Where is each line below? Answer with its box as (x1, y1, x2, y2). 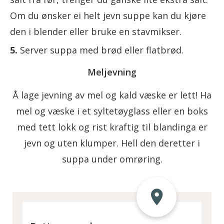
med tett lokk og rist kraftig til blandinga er (16, 120, 207, 133)
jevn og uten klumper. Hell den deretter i (24, 136, 200, 149)
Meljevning (87, 65, 136, 78)
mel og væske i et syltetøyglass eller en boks (16, 104, 208, 117)
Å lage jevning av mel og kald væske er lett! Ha (12, 88, 211, 101)
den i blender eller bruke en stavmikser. (10, 25, 181, 37)
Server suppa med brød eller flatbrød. (20, 43, 183, 56)
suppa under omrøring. (61, 152, 162, 165)
